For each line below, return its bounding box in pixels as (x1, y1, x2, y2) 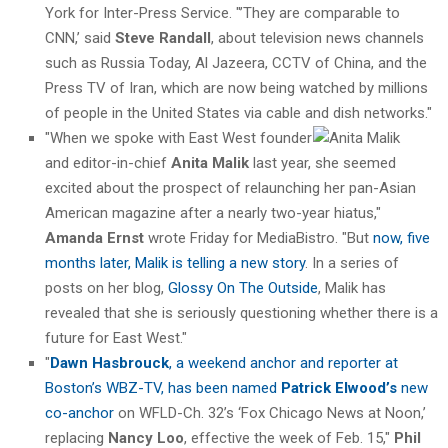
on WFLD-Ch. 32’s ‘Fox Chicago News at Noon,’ (118, 403, 426, 422)
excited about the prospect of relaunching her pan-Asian (45, 178, 416, 197)
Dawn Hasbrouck (50, 353, 169, 372)
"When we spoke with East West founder (45, 128, 312, 147)
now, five (373, 228, 430, 247)
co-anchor (45, 403, 118, 422)
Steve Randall (115, 28, 211, 47)
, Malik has (318, 278, 386, 297)
